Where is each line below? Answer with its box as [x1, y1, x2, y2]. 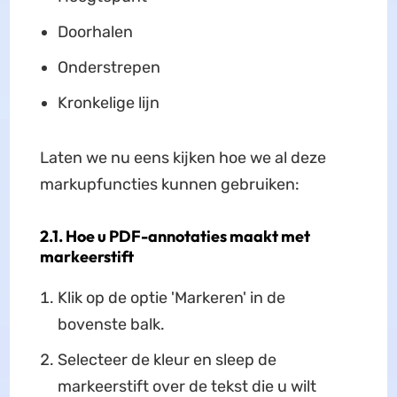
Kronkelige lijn [57, 92, 160, 113]
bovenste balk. [57, 314, 165, 334]
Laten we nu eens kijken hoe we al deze [39, 147, 326, 167]
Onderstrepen [57, 57, 160, 77]
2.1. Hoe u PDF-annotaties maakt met [39, 225, 310, 246]
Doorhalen [57, 21, 133, 42]
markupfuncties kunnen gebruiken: [39, 174, 300, 194]
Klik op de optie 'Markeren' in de [57, 287, 285, 307]
